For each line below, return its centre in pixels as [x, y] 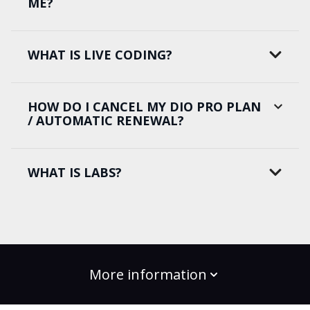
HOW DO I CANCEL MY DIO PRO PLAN [144, 107]
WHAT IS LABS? [75, 173]
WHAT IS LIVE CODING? [100, 55]
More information [148, 275]
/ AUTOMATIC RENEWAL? [106, 121]
